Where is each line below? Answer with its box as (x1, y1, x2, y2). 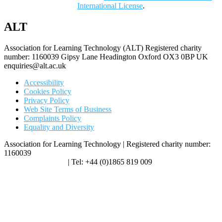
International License (77, 1, 143, 10)
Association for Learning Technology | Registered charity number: (4, 140, 211, 149)
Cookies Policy (24, 87, 71, 96)
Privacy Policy (24, 96, 69, 105)
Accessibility (24, 78, 64, 87)
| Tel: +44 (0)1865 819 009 (66, 158, 152, 166)
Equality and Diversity (24, 123, 94, 132)
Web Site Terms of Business (24, 105, 111, 114)
